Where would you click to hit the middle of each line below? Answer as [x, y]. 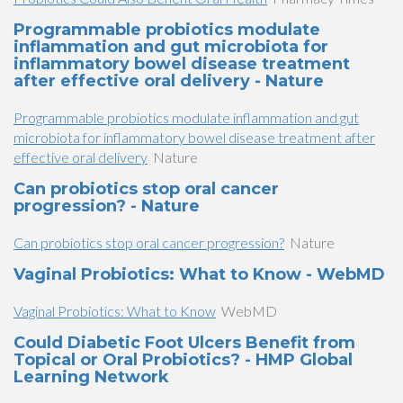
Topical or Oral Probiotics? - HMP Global [183, 360]
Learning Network [91, 377]
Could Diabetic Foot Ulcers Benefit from [184, 343]
